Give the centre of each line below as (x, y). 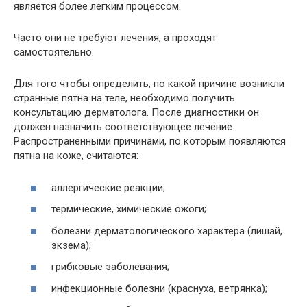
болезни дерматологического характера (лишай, (167, 231)
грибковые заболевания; (110, 267)
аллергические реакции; (108, 187)
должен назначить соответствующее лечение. (124, 127)
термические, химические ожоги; (129, 209)
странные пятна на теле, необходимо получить (124, 98)
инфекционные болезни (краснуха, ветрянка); (159, 288)
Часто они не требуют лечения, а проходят (115, 38)
